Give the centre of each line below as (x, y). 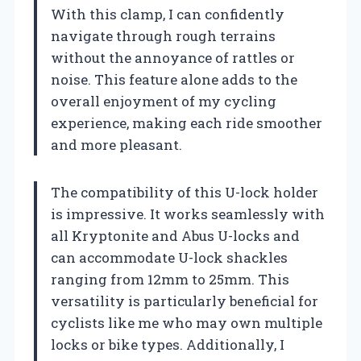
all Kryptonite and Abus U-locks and (175, 235)
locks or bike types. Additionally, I (168, 344)
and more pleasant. (116, 144)
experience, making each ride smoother (187, 122)
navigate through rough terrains (163, 35)
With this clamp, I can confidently (168, 14)
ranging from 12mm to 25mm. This (170, 279)
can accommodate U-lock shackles (169, 257)
